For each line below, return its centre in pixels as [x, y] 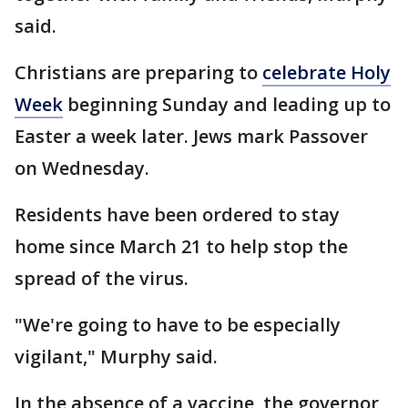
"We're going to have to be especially [178, 325]
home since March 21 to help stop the [181, 246]
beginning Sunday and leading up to [227, 104]
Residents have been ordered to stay [177, 214]
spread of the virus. [104, 278]
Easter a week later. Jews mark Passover [191, 136]
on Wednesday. [82, 168]
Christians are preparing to [138, 72]
